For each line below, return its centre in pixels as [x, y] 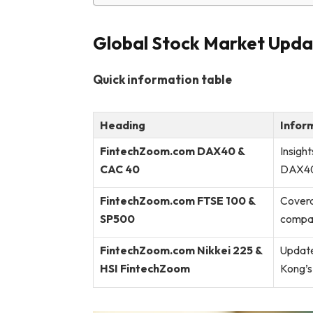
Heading [122, 125]
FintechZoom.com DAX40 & [172, 151]
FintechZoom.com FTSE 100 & [177, 201]
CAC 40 [119, 169]
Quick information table [162, 79]
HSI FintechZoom [145, 269]
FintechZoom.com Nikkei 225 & [181, 250]
